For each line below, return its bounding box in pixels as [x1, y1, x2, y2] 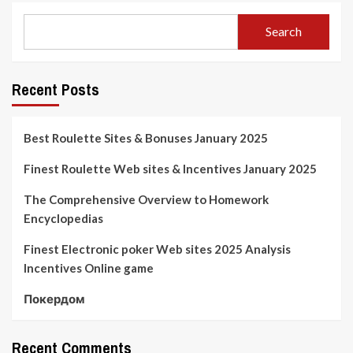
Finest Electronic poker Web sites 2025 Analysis [24, 241, 291, 256]
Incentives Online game [24, 260, 154, 275]
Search [265, 24, 302, 39]
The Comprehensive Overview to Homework [24, 191, 269, 206]
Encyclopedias [24, 210, 103, 225]
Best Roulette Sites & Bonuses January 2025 [24, 130, 268, 145]
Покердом [24, 291, 85, 306]
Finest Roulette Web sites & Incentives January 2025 [24, 161, 317, 176]
